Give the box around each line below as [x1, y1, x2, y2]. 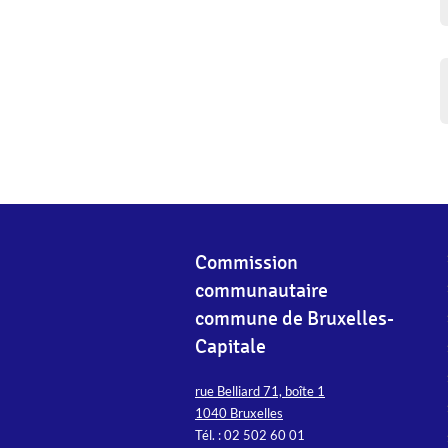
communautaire [195, 278, 328, 302]
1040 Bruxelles [195, 405, 283, 421]
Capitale [195, 334, 266, 358]
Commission [195, 250, 298, 274]
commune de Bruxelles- [195, 306, 394, 330]
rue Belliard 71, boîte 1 [195, 383, 325, 399]
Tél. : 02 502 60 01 [195, 427, 305, 443]
